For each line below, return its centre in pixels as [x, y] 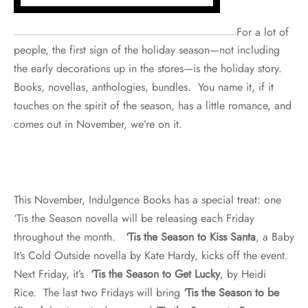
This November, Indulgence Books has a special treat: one [147, 200]
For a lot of [263, 32]
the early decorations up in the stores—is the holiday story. [150, 69]
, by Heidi [243, 274]
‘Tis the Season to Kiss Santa [191, 237]
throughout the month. [70, 237]
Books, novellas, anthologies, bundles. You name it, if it [144, 87]
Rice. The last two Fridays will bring [99, 293]
